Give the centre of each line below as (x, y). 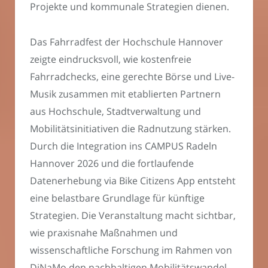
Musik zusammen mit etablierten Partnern (125, 94)
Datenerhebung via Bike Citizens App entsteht (133, 181)
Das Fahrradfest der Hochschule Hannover (127, 42)
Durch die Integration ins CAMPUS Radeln (124, 146)
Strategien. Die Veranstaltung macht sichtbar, (133, 216)
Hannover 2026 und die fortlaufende (112, 164)
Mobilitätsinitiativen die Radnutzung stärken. (130, 129)
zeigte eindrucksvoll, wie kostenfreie (111, 60)
